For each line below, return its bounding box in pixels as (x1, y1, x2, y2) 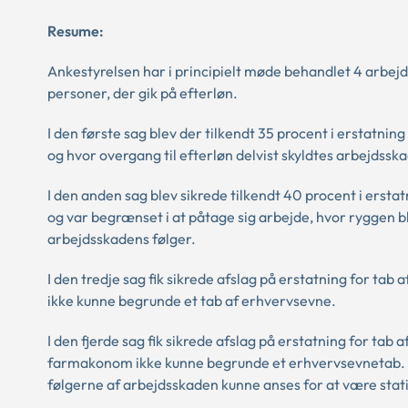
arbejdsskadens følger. (47, 229, 196, 248)
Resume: (47, 22, 104, 40)
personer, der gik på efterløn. (47, 84, 238, 102)
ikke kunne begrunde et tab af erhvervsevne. (47, 291, 336, 310)
